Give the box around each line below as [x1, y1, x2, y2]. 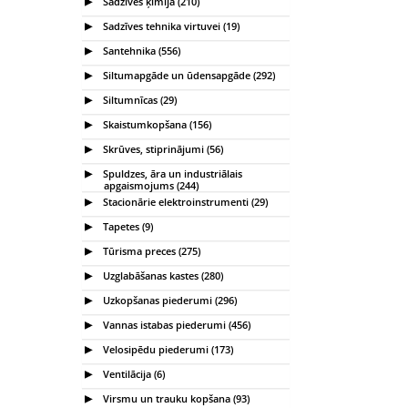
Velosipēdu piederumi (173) [100, 342, 233, 356]
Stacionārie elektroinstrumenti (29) [100, 194, 268, 209]
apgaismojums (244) [104, 178, 199, 192]
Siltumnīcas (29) [100, 92, 177, 107]
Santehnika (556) [100, 43, 180, 57]
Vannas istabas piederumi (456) [100, 317, 250, 331]
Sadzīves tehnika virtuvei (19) [100, 18, 240, 33]
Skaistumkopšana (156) [100, 117, 211, 131]
